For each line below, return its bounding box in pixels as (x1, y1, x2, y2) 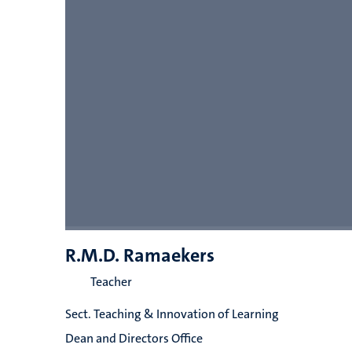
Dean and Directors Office (64, 330, 203, 346)
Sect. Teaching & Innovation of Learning (64, 306, 279, 322)
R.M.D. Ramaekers (64, 243, 214, 268)
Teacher (90, 273, 132, 290)
